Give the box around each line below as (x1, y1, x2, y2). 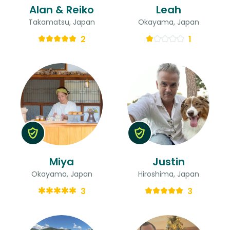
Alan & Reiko (29, 2, 94, 17)
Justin (152, 154, 185, 169)
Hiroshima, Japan (138, 168, 199, 179)
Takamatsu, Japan (28, 16, 95, 27)
